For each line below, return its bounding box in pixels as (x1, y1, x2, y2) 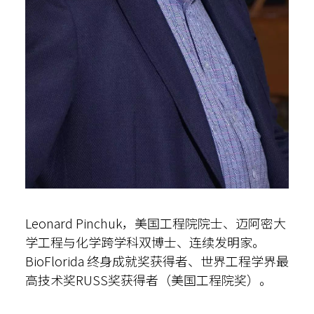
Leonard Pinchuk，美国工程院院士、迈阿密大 (25, 214, 286, 232)
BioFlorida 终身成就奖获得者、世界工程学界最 (25, 252, 289, 270)
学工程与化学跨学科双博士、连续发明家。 (25, 233, 265, 251)
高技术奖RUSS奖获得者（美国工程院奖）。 (25, 271, 272, 289)
